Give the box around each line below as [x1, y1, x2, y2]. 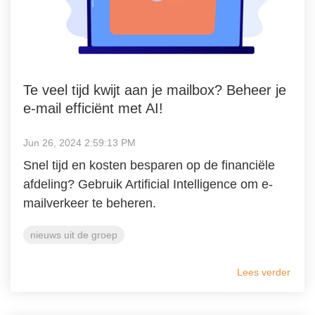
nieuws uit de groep [30, 229, 117, 240]
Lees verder [237, 266, 290, 278]
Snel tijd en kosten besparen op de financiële [23, 157, 275, 172]
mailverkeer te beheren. [23, 195, 156, 210]
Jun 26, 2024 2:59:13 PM [23, 136, 136, 148]
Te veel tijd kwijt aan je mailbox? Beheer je [23, 82, 286, 98]
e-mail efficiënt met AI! [23, 100, 163, 116]
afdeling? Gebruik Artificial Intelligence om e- [23, 176, 273, 191]
